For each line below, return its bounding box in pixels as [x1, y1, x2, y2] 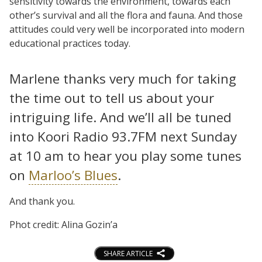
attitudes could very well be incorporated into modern [9, 22, 244, 36]
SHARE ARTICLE [103, 248, 153, 258]
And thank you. [9, 194, 75, 208]
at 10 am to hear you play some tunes [9, 146, 242, 165]
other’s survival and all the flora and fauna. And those [9, 8, 243, 22]
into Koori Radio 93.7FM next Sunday [9, 127, 237, 146]
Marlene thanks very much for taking [9, 69, 236, 88]
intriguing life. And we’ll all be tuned [9, 108, 232, 126]
